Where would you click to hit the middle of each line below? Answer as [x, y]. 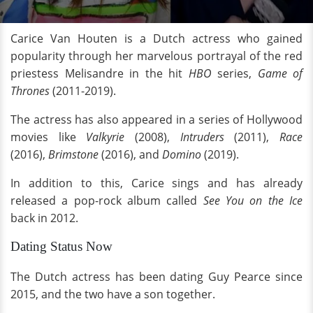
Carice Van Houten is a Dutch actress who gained [156, 38]
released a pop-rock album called [107, 201]
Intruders [207, 137]
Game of [280, 73]
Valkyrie [111, 137]
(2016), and [132, 154]
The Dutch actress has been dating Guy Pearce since [156, 277]
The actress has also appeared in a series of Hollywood [156, 119]
